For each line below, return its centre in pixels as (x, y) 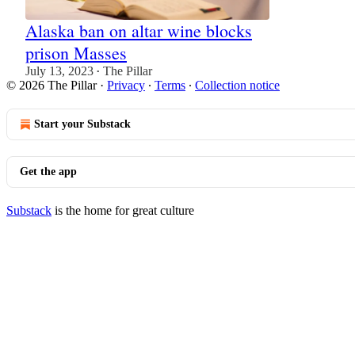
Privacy (126, 86)
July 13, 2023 (59, 71)
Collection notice (237, 86)
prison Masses (76, 53)
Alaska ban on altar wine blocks (139, 31)
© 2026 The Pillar (52, 86)
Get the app (48, 172)
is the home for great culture (123, 211)
